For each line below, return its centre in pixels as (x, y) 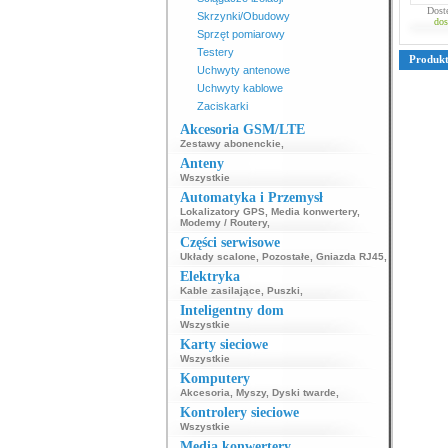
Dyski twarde (303, 392)
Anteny (201, 163)
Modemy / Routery (223, 222)
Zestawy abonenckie (230, 143)
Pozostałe (285, 256)
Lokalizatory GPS (222, 211)
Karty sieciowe (223, 344)
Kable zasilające (220, 290)
